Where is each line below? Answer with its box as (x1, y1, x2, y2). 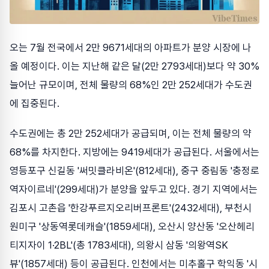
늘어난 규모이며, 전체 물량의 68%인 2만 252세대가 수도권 (10, 79, 252, 91)
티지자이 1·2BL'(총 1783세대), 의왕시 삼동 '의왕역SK (10, 239, 228, 252)
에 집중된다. (10, 97, 59, 110)
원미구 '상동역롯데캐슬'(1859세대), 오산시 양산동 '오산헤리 (10, 220, 255, 233)
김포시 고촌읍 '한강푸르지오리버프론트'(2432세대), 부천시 (10, 202, 252, 214)
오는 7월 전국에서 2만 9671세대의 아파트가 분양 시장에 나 (10, 41, 252, 54)
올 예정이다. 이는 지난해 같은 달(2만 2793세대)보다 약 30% (10, 60, 259, 73)
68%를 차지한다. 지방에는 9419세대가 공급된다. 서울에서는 (10, 146, 259, 159)
